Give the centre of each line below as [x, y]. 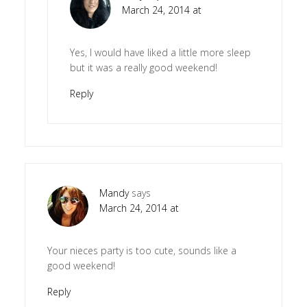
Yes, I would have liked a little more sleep [160, 53]
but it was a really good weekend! [143, 68]
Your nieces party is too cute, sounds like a [142, 251]
